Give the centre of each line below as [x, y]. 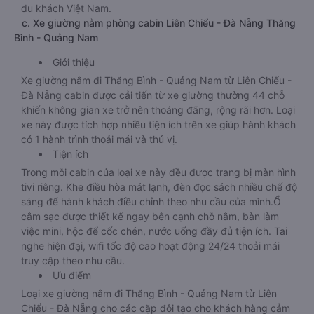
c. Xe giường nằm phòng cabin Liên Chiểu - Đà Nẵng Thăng [155, 23]
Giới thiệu [74, 62]
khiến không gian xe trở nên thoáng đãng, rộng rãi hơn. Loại [158, 110]
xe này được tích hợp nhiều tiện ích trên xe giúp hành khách [158, 124]
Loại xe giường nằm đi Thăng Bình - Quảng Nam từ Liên [149, 293]
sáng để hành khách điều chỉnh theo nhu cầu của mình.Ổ [151, 202]
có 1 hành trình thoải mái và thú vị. [99, 139]
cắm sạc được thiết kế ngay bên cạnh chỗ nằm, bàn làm [150, 216]
